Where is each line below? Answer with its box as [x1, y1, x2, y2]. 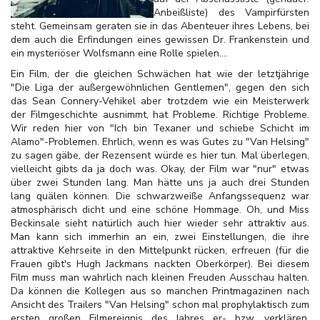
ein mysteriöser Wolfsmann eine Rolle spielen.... [11, 46, 228, 60]
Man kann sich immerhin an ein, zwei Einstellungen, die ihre [11, 230, 309, 244]
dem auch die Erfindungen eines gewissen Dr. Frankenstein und [11, 33, 309, 46]
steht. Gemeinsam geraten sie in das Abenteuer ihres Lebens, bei [11, 19, 309, 33]
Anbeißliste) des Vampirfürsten [154, 6, 309, 19]
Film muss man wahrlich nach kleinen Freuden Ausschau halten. [11, 271, 309, 284]
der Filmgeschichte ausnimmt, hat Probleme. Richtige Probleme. [11, 108, 309, 121]
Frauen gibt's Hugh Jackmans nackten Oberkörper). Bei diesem [11, 257, 309, 271]
